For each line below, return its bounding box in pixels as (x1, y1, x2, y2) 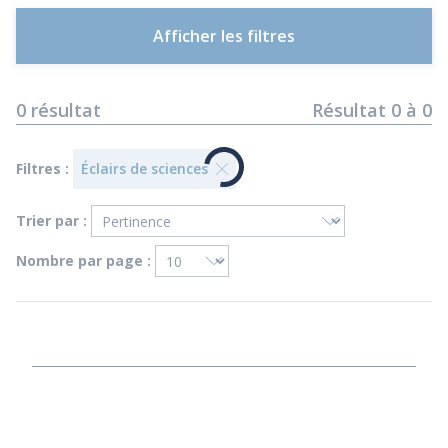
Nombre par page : (16, 251, 151, 270)
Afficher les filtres (153, 25, 295, 47)
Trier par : (16, 211, 87, 230)
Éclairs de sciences (81, 159, 208, 178)
